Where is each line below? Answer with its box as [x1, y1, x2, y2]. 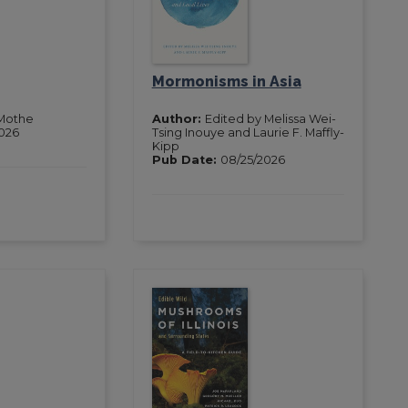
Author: [151, 111, 205, 126]
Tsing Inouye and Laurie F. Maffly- [151, 125, 344, 139]
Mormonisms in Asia [151, 72, 301, 90]
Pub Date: [151, 152, 220, 167]
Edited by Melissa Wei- [204, 111, 336, 126]
